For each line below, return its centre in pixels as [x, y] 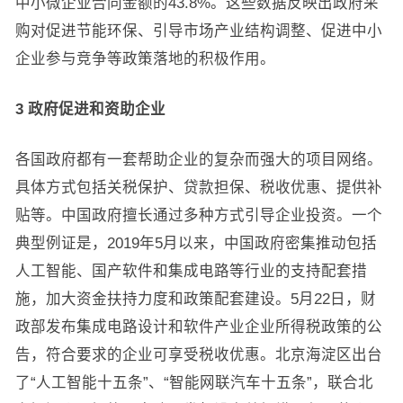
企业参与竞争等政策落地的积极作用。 [145, 58]
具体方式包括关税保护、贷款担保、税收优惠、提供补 [198, 187]
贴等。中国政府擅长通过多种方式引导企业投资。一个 [198, 215]
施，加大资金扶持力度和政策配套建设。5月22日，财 [195, 299]
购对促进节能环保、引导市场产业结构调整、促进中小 [198, 31]
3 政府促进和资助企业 [90, 109]
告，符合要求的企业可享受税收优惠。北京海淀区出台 [198, 354]
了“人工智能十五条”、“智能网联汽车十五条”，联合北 [194, 382]
